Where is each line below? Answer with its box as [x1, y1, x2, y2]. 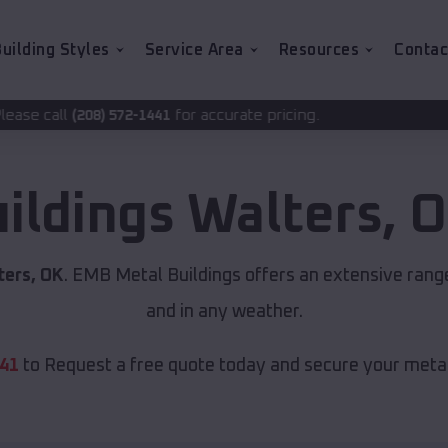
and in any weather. [145, 303, 303, 322]
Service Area [144, 42, 244, 58]
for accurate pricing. [34, 107, 184, 123]
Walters [186, 189, 382, 244]
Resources [278, 42, 359, 58]
